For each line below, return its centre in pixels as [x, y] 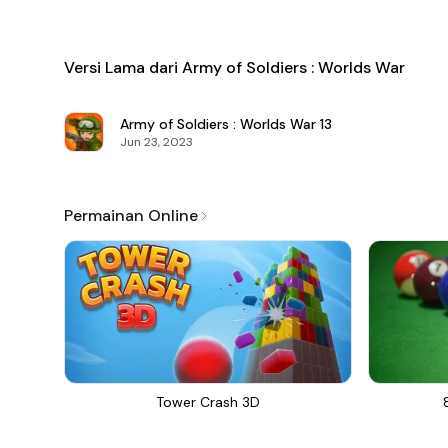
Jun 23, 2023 [156, 142]
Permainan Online [131, 215]
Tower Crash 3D [208, 402]
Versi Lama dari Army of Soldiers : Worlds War [234, 67]
